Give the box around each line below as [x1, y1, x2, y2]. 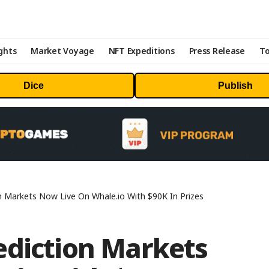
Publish [218, 80, 253, 91]
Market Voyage [31, 45, 94, 57]
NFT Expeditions [108, 45, 175, 57]
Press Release [189, 45, 245, 57]
